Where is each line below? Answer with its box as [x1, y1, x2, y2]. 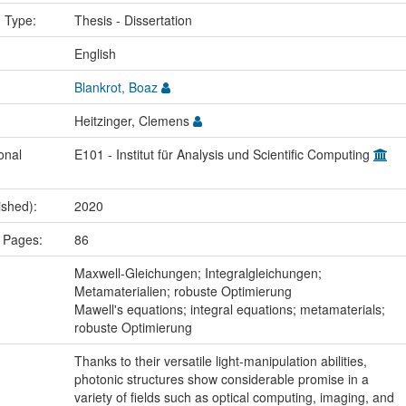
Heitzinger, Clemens [73, 111, 193, 130]
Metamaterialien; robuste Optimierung [73, 282, 292, 301]
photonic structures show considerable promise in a [73, 370, 369, 389]
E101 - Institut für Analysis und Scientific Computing [73, 145, 373, 164]
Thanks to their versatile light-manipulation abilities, [73, 352, 367, 371]
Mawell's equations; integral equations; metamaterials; [73, 300, 385, 319]
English [73, 44, 116, 63]
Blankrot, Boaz [73, 78, 158, 97]
